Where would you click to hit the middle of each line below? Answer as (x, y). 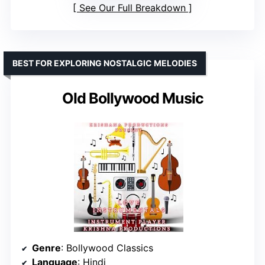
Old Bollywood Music (132, 98)
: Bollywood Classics (107, 248)
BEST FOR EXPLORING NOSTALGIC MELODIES (105, 63)
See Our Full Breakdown (132, 7)
